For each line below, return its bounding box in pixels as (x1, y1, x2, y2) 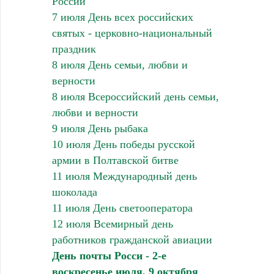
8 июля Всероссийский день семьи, (51, 90, 219, 103)
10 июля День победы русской (51, 138, 195, 150)
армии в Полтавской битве (51, 154, 179, 166)
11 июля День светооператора (51, 201, 193, 214)
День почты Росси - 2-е (51, 249, 166, 262)
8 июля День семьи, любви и (51, 58, 188, 71)
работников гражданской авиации (51, 233, 212, 246)
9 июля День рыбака (51, 122, 148, 135)
